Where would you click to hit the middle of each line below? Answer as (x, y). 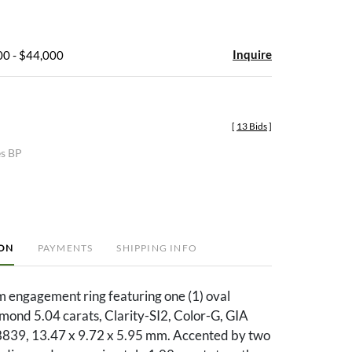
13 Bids (252, 126)
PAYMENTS (65, 247)
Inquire (252, 54)
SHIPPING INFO (157, 247)
